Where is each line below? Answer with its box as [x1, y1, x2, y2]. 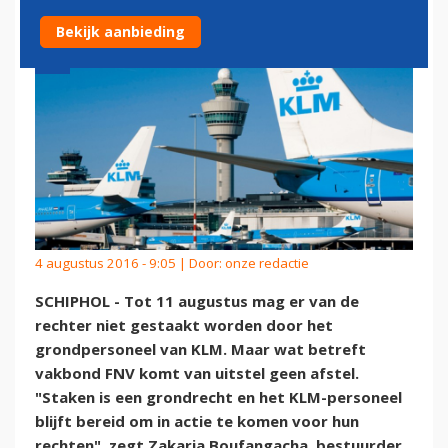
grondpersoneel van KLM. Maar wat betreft [35, 339, 366, 360]
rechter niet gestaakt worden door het [35, 315, 333, 336]
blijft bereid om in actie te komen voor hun [35, 411, 359, 432]
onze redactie [225, 253, 309, 272]
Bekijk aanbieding [56, 22, 185, 41]
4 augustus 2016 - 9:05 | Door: [35, 253, 225, 272]
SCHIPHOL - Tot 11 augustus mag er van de [35, 291, 359, 312]
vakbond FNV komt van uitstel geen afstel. [35, 363, 359, 384]
